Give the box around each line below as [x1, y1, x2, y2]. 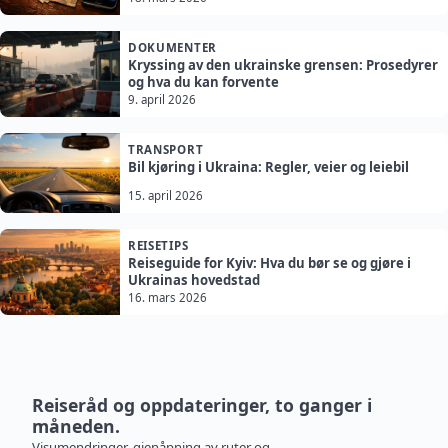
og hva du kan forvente [128, 73, 279, 92]
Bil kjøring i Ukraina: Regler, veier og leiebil [128, 158, 409, 177]
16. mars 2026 [128, 290, 207, 306]
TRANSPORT [128, 142, 204, 158]
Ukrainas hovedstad [128, 271, 260, 290]
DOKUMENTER [128, 40, 217, 56]
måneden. [32, 414, 120, 439]
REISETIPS [128, 238, 189, 254]
